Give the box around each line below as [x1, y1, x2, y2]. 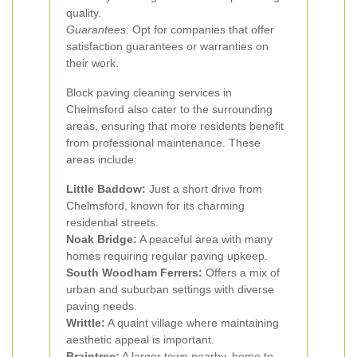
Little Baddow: [66, 182, 146, 195]
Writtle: [66, 316, 105, 329]
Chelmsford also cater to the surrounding [66, 103, 273, 116]
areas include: [66, 153, 137, 166]
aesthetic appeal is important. [66, 333, 214, 346]
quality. [66, 6, 101, 19]
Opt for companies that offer [129, 23, 274, 36]
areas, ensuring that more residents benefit [66, 120, 284, 132]
